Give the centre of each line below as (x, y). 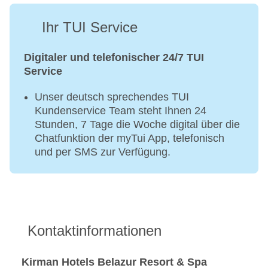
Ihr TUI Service (90, 28)
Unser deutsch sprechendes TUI (112, 97)
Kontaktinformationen (95, 231)
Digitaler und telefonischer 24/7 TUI (114, 58)
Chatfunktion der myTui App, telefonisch (130, 138)
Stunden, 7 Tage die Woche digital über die (137, 125)
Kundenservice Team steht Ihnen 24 (121, 111)
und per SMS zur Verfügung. (103, 152)
